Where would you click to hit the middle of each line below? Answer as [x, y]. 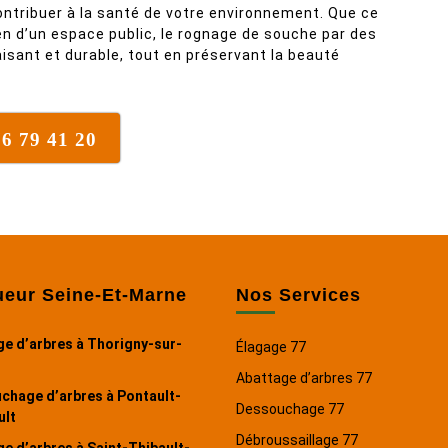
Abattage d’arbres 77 [304, 378]
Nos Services [298, 295]
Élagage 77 [271, 347]
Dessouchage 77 [290, 409]
